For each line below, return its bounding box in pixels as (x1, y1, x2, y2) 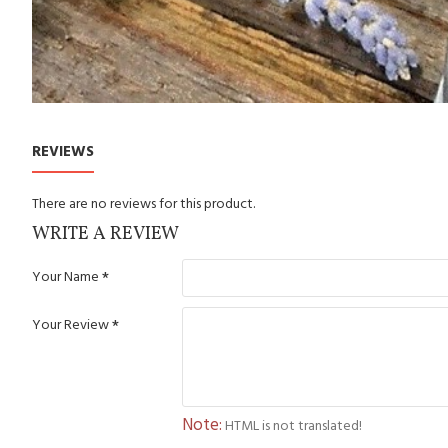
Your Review (32, 315, 109, 335)
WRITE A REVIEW (32, 222, 179, 247)
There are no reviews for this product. (32, 194, 255, 214)
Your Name (32, 267, 99, 287)
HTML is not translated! (222, 416, 362, 436)
